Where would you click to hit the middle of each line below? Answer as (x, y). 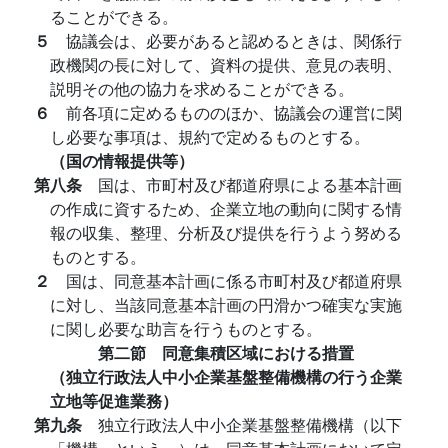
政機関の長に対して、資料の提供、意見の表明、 (226, 64)
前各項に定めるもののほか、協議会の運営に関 (234, 112)
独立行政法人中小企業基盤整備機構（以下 (250, 424)
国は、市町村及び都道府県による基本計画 (250, 184)
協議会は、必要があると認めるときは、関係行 (234, 40)
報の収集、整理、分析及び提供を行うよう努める (226, 232)
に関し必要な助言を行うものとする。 (186, 328)
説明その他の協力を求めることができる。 (202, 88)
